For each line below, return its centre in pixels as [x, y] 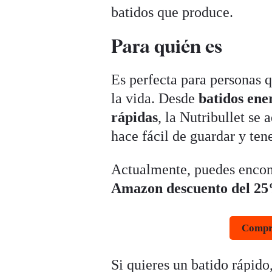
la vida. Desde [155, 98]
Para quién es [167, 46]
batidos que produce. [172, 12]
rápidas [135, 117]
